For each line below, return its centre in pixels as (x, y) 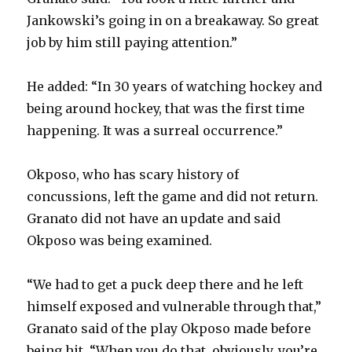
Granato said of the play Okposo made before (169, 329)
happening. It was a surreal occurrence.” (155, 131)
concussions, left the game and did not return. (173, 197)
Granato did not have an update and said (154, 219)
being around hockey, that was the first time (166, 109)
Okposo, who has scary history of (133, 175)
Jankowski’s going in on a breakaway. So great (173, 21)
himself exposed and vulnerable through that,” (174, 307)
